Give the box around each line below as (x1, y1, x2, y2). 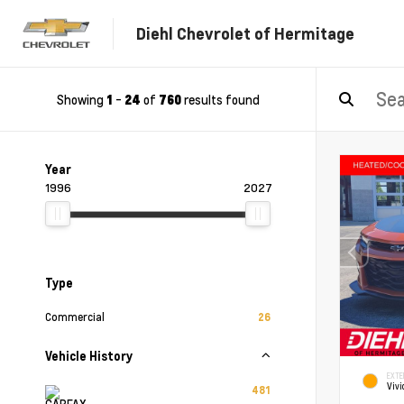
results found (180, 90, 260, 108)
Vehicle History (45, 348, 133, 363)
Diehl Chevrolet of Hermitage (136, 23, 354, 43)
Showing (56, 90, 106, 108)
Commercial (45, 309, 105, 324)
